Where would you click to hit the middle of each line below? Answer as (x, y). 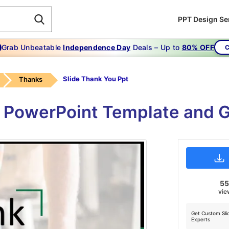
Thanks (31, 79)
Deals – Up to (156, 47)
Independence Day (97, 47)
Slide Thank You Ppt (96, 79)
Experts (200, 220)
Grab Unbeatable (32, 47)
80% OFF (198, 47)
